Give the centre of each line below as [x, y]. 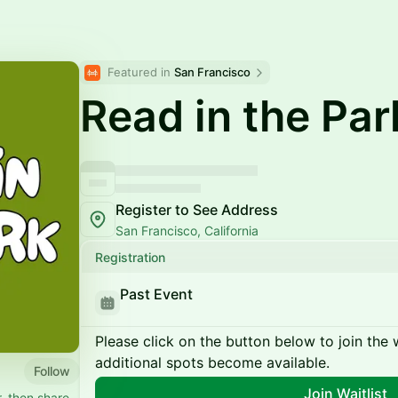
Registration [130, 257]
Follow [52, 370]
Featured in [141, 72]
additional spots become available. [212, 362]
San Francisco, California [187, 231]
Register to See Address [197, 210]
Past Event [156, 294]
